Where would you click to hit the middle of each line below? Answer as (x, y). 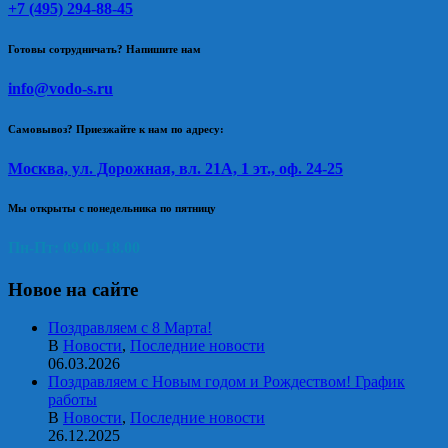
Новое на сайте (73, 289)
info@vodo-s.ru (60, 88)
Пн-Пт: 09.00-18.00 (74, 248)
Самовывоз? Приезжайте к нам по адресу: (116, 128)
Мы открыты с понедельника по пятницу (112, 208)
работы (72, 400)
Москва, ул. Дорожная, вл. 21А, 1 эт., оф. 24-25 (175, 168)
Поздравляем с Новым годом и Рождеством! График (226, 382)
